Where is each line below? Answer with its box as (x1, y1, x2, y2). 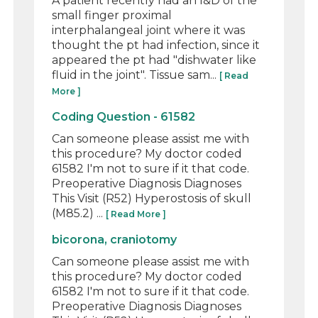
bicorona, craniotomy (52, 232, 177, 246)
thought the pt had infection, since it (52, 38, 261, 52)
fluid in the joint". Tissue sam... (52, 67, 220, 82)
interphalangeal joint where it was (52, 23, 246, 37)
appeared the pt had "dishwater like (52, 53, 257, 67)
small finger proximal (52, 8, 172, 22)
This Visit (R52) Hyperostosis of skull (52, 191, 252, 205)
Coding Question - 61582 (52, 109, 196, 124)
